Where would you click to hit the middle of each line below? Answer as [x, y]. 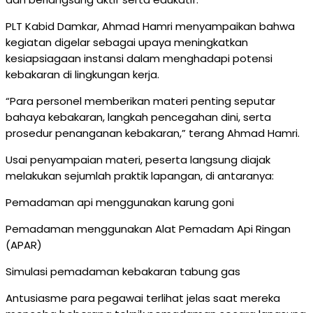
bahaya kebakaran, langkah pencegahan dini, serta [138, 117]
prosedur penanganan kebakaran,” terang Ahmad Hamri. [153, 133]
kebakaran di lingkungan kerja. [82, 75]
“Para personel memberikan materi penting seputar [140, 101]
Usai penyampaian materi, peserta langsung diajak [138, 160]
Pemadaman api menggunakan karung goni [120, 203]
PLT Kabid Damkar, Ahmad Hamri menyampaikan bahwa [150, 27]
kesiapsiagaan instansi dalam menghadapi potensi [139, 59]
